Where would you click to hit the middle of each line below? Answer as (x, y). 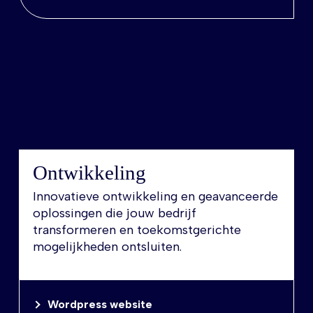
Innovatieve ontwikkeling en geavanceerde (155, 197)
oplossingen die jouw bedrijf (114, 213)
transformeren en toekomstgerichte (137, 230)
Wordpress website (100, 305)
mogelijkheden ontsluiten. (107, 247)
